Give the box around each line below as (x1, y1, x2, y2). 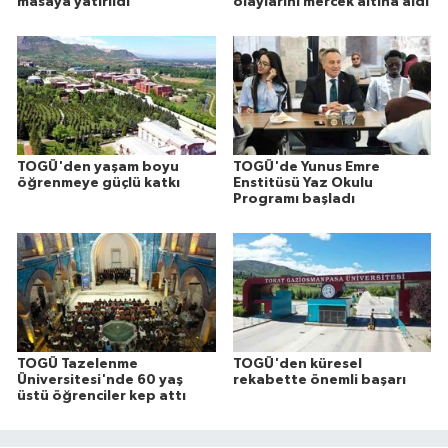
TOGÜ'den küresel (232, 357, 362, 372)
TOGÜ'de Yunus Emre (232, 160, 380, 175)
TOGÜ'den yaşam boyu (17, 160, 179, 175)
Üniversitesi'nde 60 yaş (17, 373, 183, 388)
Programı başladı (232, 192, 355, 207)
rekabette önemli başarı (232, 373, 406, 388)
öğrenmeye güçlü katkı (17, 176, 180, 191)
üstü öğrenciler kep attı (17, 389, 186, 404)
